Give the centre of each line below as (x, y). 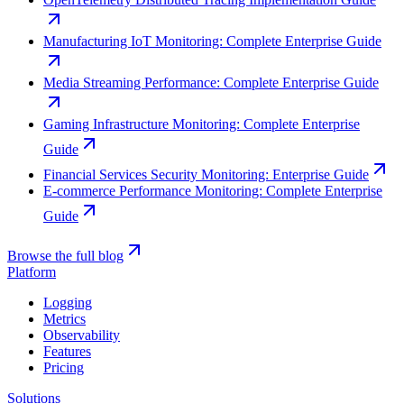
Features (67, 352)
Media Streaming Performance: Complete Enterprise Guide (211, 83)
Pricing (64, 368)
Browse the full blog (65, 256)
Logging (68, 303)
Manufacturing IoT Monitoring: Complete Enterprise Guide (212, 41)
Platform (32, 272)
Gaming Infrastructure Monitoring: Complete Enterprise (202, 124)
